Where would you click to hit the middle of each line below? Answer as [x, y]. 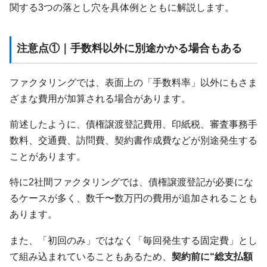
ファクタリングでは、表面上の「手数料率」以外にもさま [133, 82]
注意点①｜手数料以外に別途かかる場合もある [129, 49]
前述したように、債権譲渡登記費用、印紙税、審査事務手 [133, 124]
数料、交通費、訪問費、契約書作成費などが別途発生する [133, 140]
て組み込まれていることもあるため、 [91, 256]
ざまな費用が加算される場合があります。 [100, 98]
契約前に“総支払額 [212, 256]
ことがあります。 [48, 156]
